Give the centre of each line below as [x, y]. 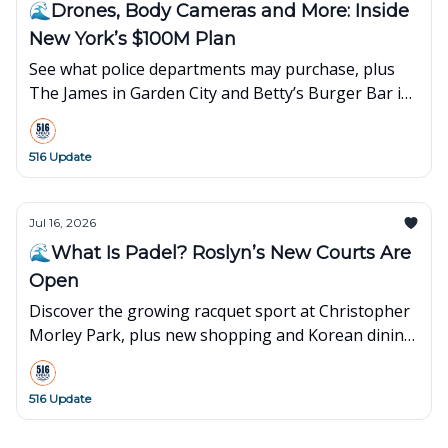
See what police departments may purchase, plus [212, 69]
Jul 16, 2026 [62, 222]
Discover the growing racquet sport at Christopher [219, 311]
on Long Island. [86, 359]
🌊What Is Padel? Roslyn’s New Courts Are [220, 253]
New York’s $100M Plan [132, 39]
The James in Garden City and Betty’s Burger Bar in [220, 93]
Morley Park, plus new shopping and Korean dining [221, 335]
